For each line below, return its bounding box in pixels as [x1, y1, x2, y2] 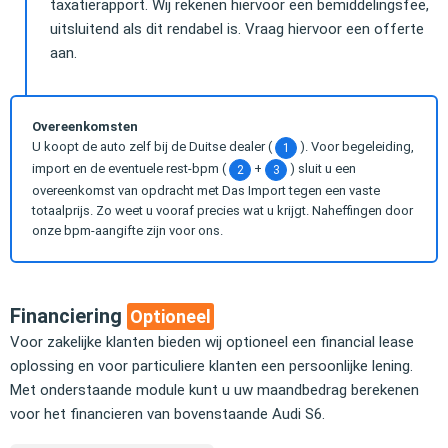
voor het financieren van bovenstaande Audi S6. [10, 405, 325, 424]
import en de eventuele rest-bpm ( [32, 161, 229, 176]
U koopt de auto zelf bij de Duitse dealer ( [32, 139, 275, 154]
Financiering [10, 303, 127, 328]
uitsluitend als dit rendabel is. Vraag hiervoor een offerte [50, 19, 424, 38]
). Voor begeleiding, [297, 139, 414, 154]
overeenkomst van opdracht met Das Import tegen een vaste [32, 182, 380, 198]
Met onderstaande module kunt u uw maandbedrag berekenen [10, 381, 419, 400]
